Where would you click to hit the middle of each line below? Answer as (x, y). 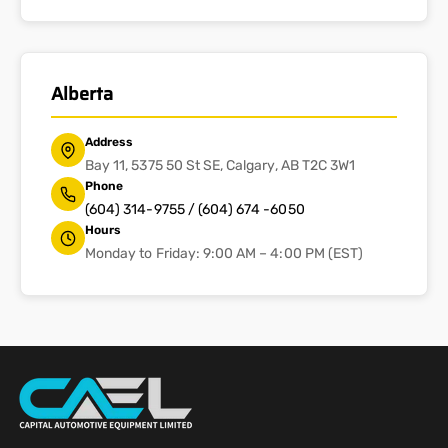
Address (109, 142)
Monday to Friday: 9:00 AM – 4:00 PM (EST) (224, 254)
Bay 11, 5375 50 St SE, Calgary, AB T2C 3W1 (220, 166)
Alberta (82, 94)
